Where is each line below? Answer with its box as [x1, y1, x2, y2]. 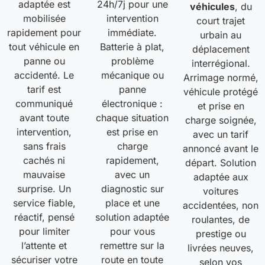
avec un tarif [193, 128, 249, 141]
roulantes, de [192, 214, 250, 226]
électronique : [102, 98, 163, 110]
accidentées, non [183, 199, 259, 212]
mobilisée [22, 12, 66, 25]
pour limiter [18, 225, 70, 238]
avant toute [19, 112, 69, 124]
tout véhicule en [9, 41, 80, 53]
